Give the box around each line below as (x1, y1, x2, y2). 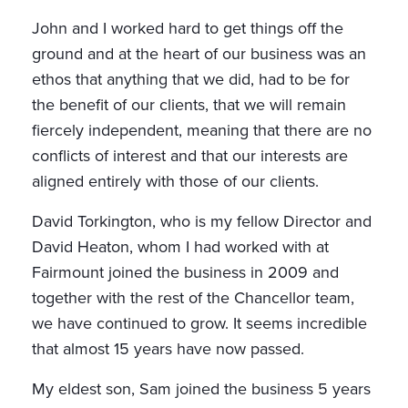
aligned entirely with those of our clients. (32, 169, 319, 194)
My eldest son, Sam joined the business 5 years (32, 377, 371, 402)
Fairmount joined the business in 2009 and (32, 260, 339, 285)
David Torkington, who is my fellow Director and (32, 209, 372, 234)
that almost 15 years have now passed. (32, 337, 304, 362)
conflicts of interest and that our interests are (32, 144, 348, 168)
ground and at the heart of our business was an (32, 42, 366, 66)
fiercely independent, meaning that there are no (32, 118, 372, 143)
